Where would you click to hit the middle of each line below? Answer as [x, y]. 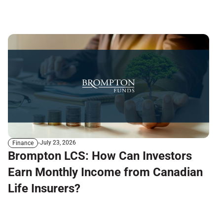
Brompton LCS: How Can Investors [100, 156]
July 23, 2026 [58, 143]
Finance [23, 143]
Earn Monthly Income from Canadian [105, 172]
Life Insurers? [44, 188]
